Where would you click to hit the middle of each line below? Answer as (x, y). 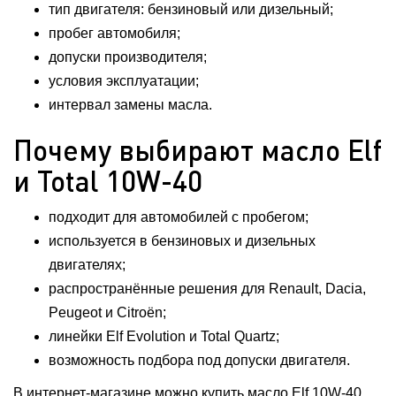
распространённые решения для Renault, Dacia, (207, 289)
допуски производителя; (128, 57)
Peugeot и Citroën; (107, 312)
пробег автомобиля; (114, 33)
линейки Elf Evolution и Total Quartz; (164, 336)
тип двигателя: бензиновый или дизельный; (191, 9)
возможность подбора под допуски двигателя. (199, 360)
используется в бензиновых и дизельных (182, 241)
